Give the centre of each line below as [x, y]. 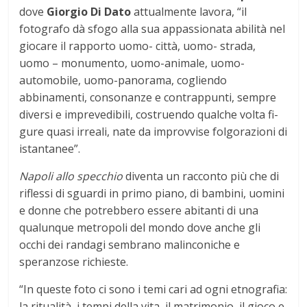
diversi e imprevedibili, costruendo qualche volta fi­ [149, 115]
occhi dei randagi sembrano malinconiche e [130, 245]
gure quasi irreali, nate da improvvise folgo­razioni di [153, 132]
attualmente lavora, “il [189, 12]
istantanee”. [50, 149]
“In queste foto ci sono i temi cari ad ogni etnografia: [153, 290]
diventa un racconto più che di [201, 176]
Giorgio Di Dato [89, 12]
